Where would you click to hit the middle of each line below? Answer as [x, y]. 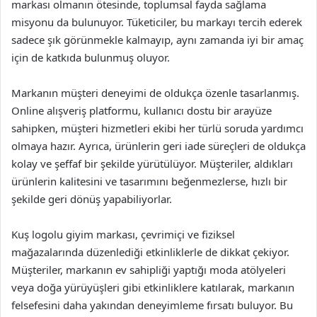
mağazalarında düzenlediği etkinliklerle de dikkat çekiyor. [150, 252]
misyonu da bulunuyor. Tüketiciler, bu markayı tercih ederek [157, 22]
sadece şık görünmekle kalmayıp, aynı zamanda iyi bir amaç [157, 39]
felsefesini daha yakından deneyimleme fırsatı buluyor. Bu [152, 305]
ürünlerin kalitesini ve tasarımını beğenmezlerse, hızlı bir [149, 181]
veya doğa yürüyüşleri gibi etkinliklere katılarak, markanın [153, 287]
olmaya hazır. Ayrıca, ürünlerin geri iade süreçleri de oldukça [158, 145]
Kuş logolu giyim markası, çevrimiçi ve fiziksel [123, 234]
